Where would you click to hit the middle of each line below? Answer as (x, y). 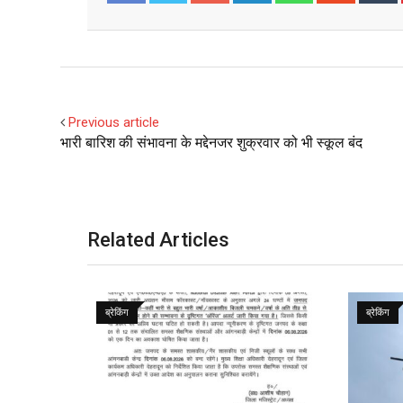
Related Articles (158, 240)
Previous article (114, 123)
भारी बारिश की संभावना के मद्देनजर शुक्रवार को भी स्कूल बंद (211, 143)
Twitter (181, 22)
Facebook (145, 22)
